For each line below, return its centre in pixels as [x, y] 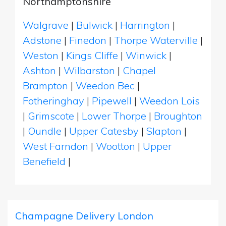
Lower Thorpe [114, 116]
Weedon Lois [169, 100]
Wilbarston [89, 70]
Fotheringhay [53, 100]
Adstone [42, 40]
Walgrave [46, 25]
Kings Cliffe [92, 55]
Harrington [145, 25]
